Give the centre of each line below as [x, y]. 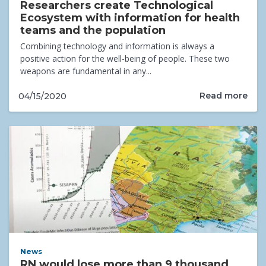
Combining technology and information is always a [118, 46]
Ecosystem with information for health [130, 18]
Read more [224, 96]
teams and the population [93, 30]
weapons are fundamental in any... [86, 71]
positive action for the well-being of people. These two [125, 58]
